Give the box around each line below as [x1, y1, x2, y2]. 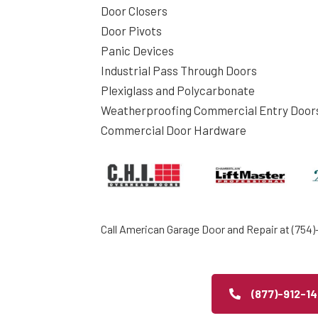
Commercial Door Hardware [101, 122, 246, 137]
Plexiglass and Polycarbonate [101, 82, 255, 97]
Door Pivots [101, 23, 162, 38]
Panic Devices [101, 43, 174, 57]
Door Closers [101, 3, 168, 18]
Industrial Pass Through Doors [101, 62, 257, 77]
